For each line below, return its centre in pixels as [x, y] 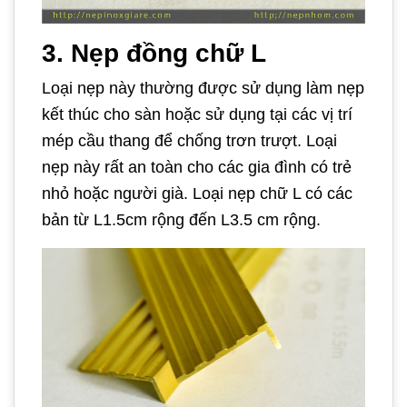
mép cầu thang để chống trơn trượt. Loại [189, 141]
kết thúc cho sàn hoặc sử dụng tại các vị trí [197, 115]
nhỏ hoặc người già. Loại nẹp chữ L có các [197, 194]
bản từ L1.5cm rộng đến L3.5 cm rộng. [181, 220]
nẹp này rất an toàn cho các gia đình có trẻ [197, 168]
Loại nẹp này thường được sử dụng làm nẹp [203, 89]
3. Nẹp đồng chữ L [154, 54]
